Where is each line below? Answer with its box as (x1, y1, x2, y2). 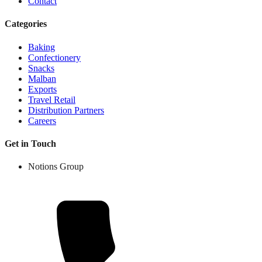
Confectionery (28, 52, 81, 63)
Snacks (28, 63, 54, 73)
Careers (28, 115, 56, 126)
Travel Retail (28, 94, 75, 105)
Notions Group (28, 161, 84, 172)
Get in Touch (5, 138, 56, 149)
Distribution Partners (28, 105, 104, 115)
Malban (28, 73, 56, 84)
